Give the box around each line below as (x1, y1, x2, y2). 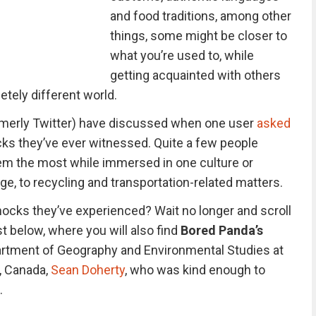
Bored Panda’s (180, 223, 263, 238)
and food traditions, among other (109, 8, 291, 23)
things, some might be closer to (109, 28, 287, 43)
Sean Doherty (50, 262, 125, 277)
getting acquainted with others (109, 68, 281, 83)
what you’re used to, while (109, 48, 254, 63)
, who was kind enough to (124, 262, 265, 277)
